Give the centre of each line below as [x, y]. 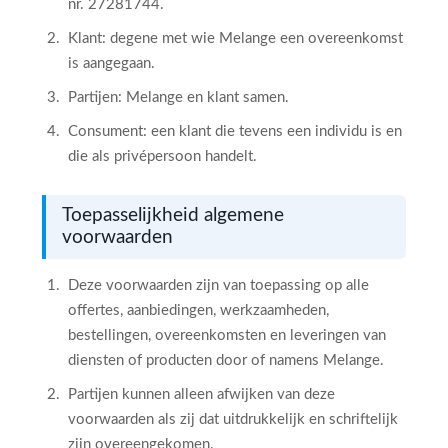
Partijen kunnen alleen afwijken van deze [201, 394]
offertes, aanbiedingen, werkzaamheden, [198, 310]
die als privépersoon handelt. [162, 156]
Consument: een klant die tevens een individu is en [235, 131]
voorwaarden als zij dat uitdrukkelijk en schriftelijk [233, 419]
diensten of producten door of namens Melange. [226, 360]
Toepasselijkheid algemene [173, 215]
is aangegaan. [111, 63]
